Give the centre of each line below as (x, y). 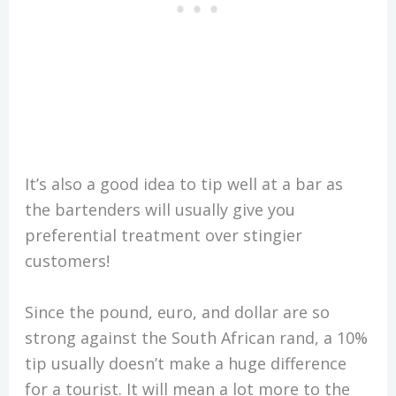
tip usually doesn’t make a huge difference (185, 363)
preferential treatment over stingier (163, 235)
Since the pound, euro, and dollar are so (177, 312)
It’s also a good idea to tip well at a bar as (183, 183)
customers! (67, 260)
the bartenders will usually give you (160, 209)
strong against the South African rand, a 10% (196, 337)
